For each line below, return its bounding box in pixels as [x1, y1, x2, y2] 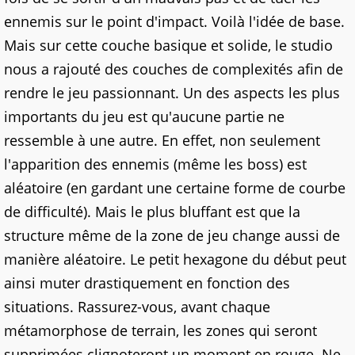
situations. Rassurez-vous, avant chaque [4, 297, 270, 317]
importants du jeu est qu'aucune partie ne [4, 107, 284, 127]
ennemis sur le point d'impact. [4, 12, 212, 32]
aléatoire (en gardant [4, 178, 147, 198]
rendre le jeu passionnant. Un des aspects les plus [4, 83, 340, 103]
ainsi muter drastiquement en [4, 273, 207, 293]
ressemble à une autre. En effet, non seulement [4, 131, 320, 151]
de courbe [274, 178, 345, 198]
